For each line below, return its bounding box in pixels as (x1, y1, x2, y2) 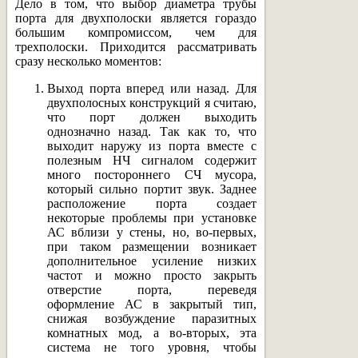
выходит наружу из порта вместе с (47, 138, 257, 153)
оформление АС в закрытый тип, (47, 296, 257, 311)
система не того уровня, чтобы (47, 340, 257, 354)
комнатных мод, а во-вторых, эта (47, 325, 257, 340)
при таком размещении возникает (47, 239, 257, 253)
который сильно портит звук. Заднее (47, 181, 257, 196)
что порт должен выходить (47, 109, 257, 124)
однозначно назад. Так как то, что (47, 124, 257, 138)
